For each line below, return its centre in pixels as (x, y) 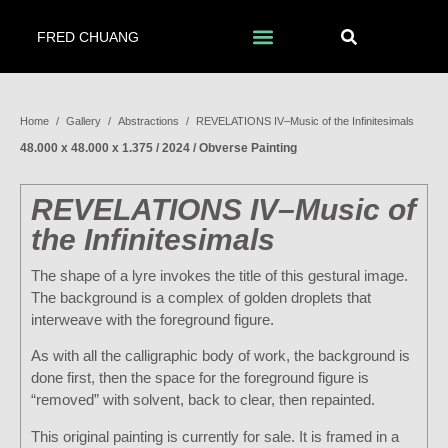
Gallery (83, 121)
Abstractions (148, 121)
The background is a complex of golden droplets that (201, 297)
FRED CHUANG (88, 36)
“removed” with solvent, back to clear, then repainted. (203, 400)
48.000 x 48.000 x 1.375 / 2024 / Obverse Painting (158, 148)
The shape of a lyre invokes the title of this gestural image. (219, 275)
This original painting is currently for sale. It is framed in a (215, 436)
